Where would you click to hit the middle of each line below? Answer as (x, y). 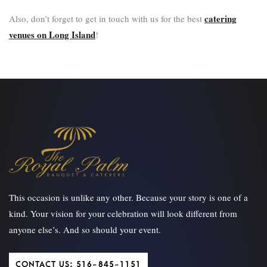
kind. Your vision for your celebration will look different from (123, 214)
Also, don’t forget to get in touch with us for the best (107, 18)
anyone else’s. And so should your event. (85, 230)
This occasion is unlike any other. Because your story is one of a (128, 198)
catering (221, 18)
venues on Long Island (52, 35)
